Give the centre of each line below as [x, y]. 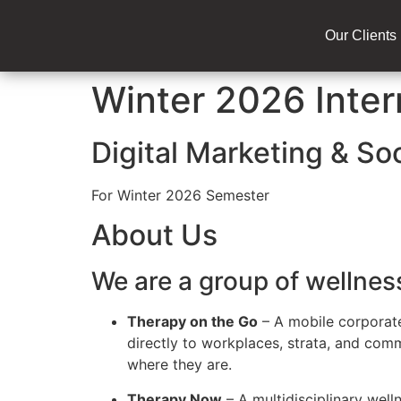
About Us [154, 235]
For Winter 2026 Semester [180, 195]
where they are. [179, 365]
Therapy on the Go [192, 322]
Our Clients [361, 35]
